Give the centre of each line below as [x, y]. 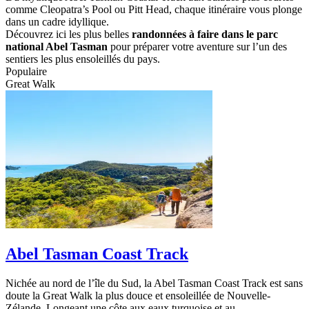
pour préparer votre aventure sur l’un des [197, 46]
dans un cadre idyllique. [57, 21]
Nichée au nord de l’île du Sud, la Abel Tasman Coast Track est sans [154, 283]
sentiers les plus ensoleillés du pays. [83, 59]
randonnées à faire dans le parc [205, 34]
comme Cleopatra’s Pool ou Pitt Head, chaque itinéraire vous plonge [154, 9]
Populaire [26, 71]
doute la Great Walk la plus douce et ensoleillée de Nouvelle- [138, 295]
